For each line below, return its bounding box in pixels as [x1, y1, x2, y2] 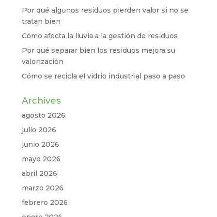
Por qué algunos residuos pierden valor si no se [21, 6, 188, 15]
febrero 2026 [21, 198, 68, 207]
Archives [21, 95, 61, 107]
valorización [21, 57, 63, 66]
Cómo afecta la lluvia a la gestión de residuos [21, 31, 178, 41]
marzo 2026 [21, 184, 63, 193]
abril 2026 [21, 169, 57, 178]
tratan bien [21, 17, 61, 26]
